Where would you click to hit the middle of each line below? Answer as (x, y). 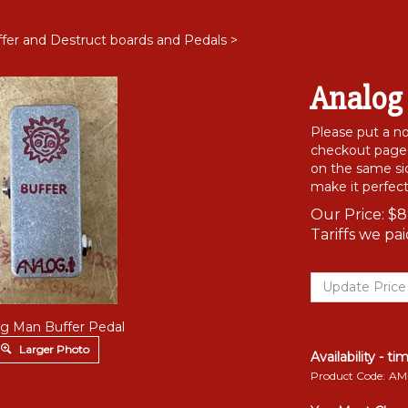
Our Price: (347, 214)
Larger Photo (52, 349)
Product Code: (348, 373)
